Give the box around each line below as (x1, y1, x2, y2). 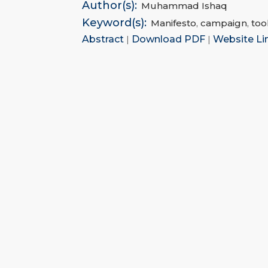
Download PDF (132, 33, 208, 45)
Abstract (82, 33, 126, 45)
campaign (200, 17, 247, 29)
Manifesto (151, 17, 196, 29)
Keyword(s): (82, 16, 147, 30)
